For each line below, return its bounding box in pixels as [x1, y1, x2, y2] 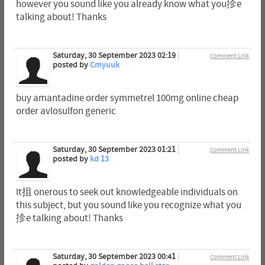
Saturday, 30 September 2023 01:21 [52, 144, 176, 154]
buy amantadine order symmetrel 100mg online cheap [15, 92, 238, 104]
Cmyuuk [89, 60, 119, 70]
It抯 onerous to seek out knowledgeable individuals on [15, 186, 238, 198]
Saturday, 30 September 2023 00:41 [52, 252, 176, 262]
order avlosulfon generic [15, 105, 116, 117]
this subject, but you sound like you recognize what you [15, 199, 241, 211]
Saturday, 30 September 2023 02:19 [52, 50, 176, 60]
